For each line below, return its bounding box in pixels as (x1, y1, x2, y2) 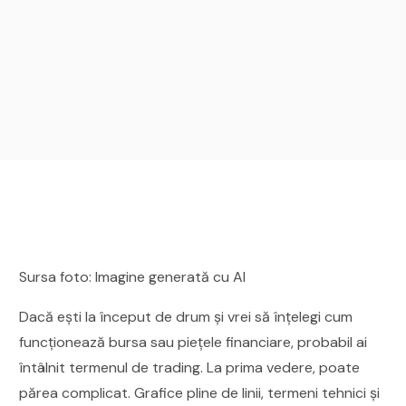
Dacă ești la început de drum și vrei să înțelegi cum (19, 306, 353, 326)
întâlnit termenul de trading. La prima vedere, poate (19, 357, 361, 377)
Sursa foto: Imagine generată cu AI (19, 266, 246, 286)
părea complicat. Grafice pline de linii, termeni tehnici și (19, 382, 381, 402)
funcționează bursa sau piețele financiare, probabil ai (19, 332, 368, 352)
